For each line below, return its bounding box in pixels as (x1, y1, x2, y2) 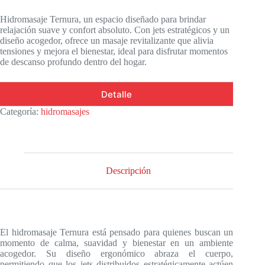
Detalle (101, 88, 132, 100)
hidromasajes (41, 106, 89, 117)
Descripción (106, 166, 151, 176)
